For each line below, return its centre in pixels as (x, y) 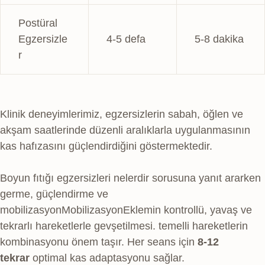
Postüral (38, 23)
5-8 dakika (219, 39)
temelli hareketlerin (202, 226)
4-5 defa (126, 39)
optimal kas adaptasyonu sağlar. (107, 258)
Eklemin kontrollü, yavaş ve (188, 210)
